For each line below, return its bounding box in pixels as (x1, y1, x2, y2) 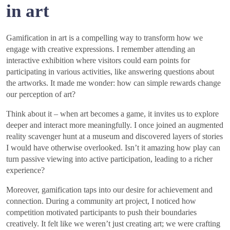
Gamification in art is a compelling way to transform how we (6, 33, 203, 43)
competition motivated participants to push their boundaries (6, 208, 197, 217)
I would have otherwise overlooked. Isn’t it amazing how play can (6, 143, 220, 152)
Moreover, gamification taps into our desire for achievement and (6, 185, 213, 195)
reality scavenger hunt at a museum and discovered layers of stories (6, 132, 223, 141)
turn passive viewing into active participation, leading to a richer (6, 155, 213, 164)
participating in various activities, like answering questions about (6, 67, 214, 76)
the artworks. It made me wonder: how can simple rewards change (6, 79, 221, 88)
